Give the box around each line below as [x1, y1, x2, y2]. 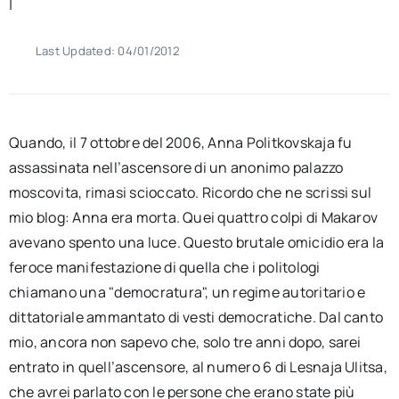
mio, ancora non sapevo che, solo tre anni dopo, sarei [8, 332, 362, 352]
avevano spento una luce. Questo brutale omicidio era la [8, 232, 385, 252]
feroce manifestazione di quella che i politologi [8, 257, 321, 277]
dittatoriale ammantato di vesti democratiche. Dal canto [8, 307, 384, 327]
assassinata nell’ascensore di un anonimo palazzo [8, 158, 344, 177]
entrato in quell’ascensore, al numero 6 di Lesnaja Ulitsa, [8, 357, 387, 377]
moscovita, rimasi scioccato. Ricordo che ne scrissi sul [8, 183, 372, 202]
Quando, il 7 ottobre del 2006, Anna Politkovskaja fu [8, 133, 353, 152]
